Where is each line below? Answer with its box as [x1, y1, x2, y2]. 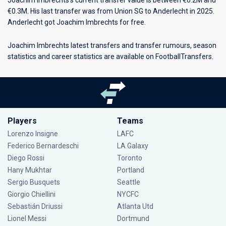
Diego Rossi [8, 154, 44, 162]
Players [8, 116, 37, 126]
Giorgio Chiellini [8, 190, 55, 198]
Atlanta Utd [117, 202, 153, 210]
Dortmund [117, 214, 149, 222]
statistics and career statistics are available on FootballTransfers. [8, 52, 213, 61]
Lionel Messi [8, 214, 48, 222]
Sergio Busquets [8, 178, 60, 186]
